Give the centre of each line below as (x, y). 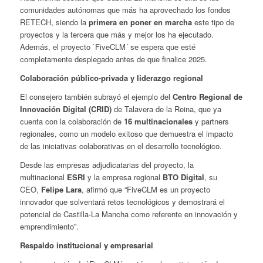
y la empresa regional (124, 177)
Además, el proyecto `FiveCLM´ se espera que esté (107, 46)
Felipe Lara (61, 189)
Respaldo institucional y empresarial (86, 245)
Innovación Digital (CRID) (65, 109)
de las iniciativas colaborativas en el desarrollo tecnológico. (121, 146)
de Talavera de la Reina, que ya (166, 109)
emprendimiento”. (49, 226)
